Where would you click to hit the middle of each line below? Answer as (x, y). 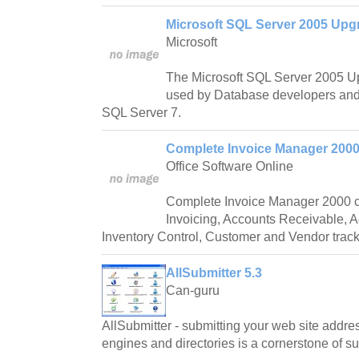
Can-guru (193, 290)
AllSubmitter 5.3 (214, 272)
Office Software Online (230, 166)
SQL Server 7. (141, 112)
